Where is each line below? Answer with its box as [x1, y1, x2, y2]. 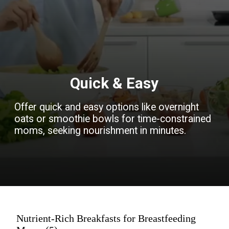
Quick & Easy [70, 75, 158, 93]
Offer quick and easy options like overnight [14, 101, 199, 113]
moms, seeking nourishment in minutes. [14, 125, 187, 137]
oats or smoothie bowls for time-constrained [14, 113, 212, 125]
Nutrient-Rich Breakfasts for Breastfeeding [16, 212, 196, 224]
